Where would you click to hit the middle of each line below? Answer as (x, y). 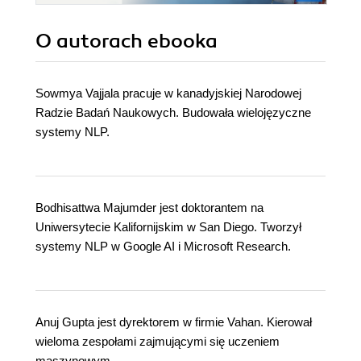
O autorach (91, 41)
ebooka (183, 41)
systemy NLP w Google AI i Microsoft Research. (163, 247)
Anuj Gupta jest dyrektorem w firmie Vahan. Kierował (174, 322)
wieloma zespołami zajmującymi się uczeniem (158, 342)
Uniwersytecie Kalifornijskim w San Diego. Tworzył (168, 227)
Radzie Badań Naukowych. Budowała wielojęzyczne (173, 113)
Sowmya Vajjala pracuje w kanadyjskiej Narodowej (168, 93)
